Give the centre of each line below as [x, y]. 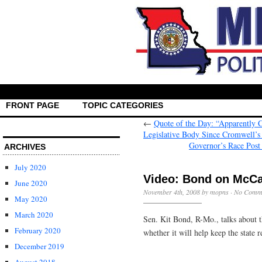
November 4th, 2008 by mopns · [189, 192]
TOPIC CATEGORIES [123, 105]
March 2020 [34, 214]
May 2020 [31, 199]
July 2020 [30, 167]
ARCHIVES [25, 146]
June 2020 [31, 183]
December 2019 [39, 247]
